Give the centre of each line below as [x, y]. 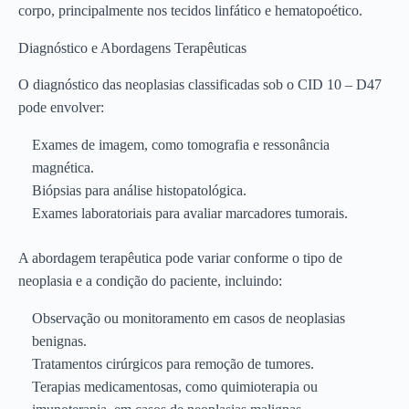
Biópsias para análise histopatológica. [139, 191]
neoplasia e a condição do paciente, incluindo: [150, 281]
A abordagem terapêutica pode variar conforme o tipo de [180, 258]
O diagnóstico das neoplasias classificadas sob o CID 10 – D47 [200, 85]
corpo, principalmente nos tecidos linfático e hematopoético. [190, 11]
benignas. [59, 341]
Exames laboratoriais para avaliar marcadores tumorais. [190, 214]
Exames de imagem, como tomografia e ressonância [181, 145]
